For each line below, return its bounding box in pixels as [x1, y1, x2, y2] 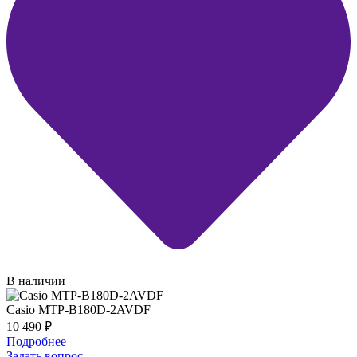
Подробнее [6, 335, 66, 349]
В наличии [6, 274, 65, 288]
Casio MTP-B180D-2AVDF [6, 303, 151, 317]
